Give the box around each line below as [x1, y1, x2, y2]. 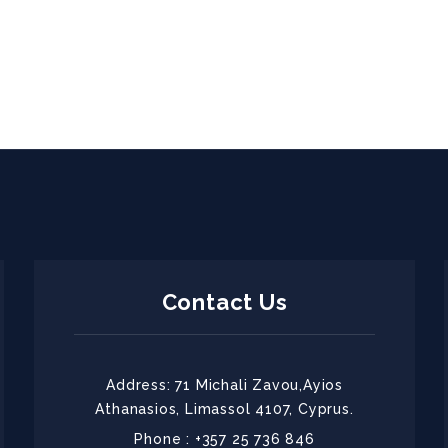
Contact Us [161, 289, 288, 315]
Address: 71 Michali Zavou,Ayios [106, 377, 343, 393]
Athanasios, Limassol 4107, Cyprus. [95, 401, 354, 417]
